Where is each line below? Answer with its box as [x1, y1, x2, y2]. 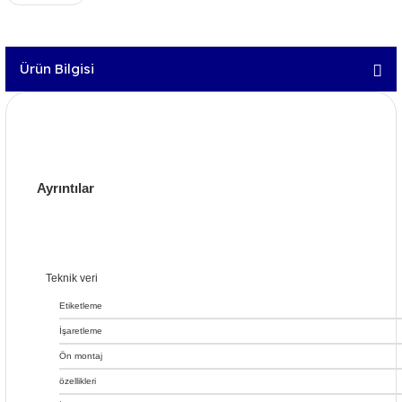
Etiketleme [59, 301, 102, 310]
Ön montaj [59, 351, 102, 361]
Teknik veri [46, 272, 98, 284]
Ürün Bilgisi [20, 60, 94, 77]
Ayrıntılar [37, 180, 94, 196]
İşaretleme [59, 326, 102, 336]
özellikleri [59, 376, 96, 386]
